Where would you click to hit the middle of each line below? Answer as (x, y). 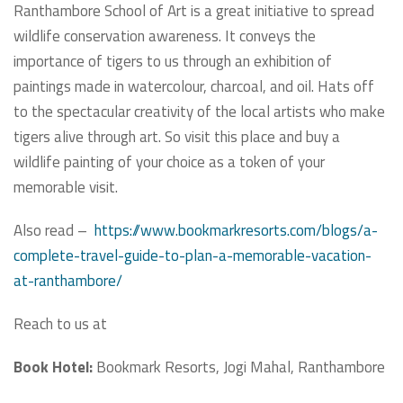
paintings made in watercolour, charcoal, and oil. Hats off (194, 87)
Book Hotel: (53, 367)
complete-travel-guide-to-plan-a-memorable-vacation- (193, 256)
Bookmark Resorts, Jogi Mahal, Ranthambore (239, 367)
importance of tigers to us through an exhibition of (173, 62)
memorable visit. (66, 188)
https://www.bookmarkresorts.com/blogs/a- (236, 231)
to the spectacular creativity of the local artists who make (199, 112)
